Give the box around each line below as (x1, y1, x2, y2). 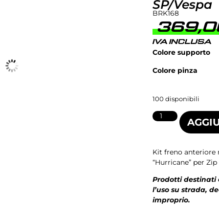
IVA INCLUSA (152, 39, 212, 46)
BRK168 (152, 9, 179, 18)
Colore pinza (152, 66, 197, 75)
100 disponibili (152, 95, 199, 103)
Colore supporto (152, 47, 210, 57)
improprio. (152, 196, 190, 205)
